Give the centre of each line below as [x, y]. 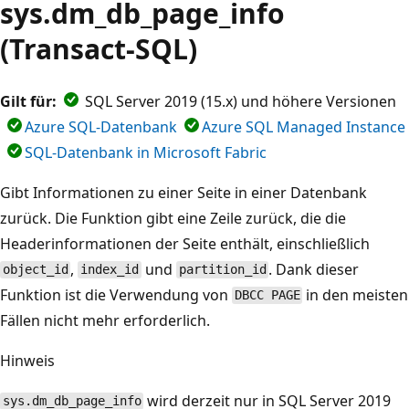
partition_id [222, 270]
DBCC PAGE [267, 295]
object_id [35, 270]
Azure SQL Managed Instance [304, 126]
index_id [110, 270]
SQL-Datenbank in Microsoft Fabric [146, 152]
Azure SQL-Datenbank [101, 126]
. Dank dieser [314, 269]
